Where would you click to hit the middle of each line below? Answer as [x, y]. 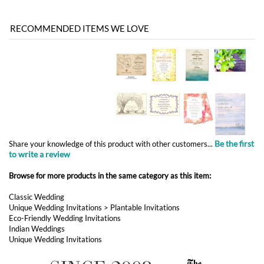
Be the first [234, 75]
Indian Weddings [37, 160]
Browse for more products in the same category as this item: [110, 107]
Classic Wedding [37, 128]
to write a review [39, 85]
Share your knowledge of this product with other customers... [112, 75]
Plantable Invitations [145, 138]
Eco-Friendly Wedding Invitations [65, 149]
